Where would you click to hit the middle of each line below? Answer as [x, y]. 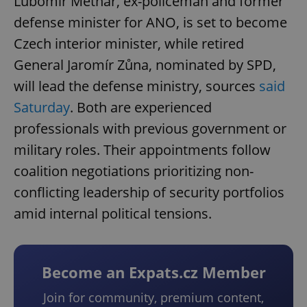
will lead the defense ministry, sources [136, 86]
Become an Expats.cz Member [153, 272]
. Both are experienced [141, 108]
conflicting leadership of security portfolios [149, 193]
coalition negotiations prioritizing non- [134, 171]
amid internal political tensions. [113, 214]
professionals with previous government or [150, 129]
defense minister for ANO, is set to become [150, 23]
